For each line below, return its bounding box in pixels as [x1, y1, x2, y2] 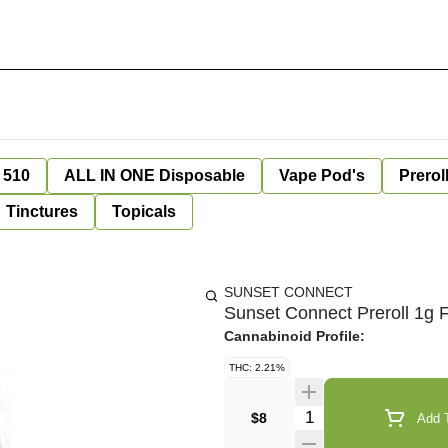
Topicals [112, 203, 176, 220]
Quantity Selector [293, 406, 415, 423]
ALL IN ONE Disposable [64, 167, 245, 184]
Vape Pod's [279, 167, 365, 184]
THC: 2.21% [229, 362, 285, 373]
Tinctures [6, 203, 78, 220]
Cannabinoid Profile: [224, 328, 365, 344]
